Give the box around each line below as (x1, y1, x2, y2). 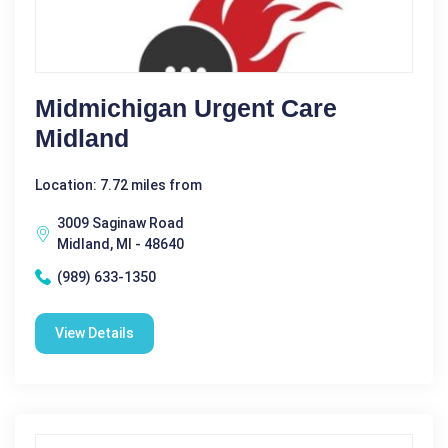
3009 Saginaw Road (57, 214, 184, 231)
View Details (55, 324, 134, 341)
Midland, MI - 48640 (57, 235, 184, 252)
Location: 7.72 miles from (35, 176, 202, 193)
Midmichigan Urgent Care (35, 93, 337, 122)
